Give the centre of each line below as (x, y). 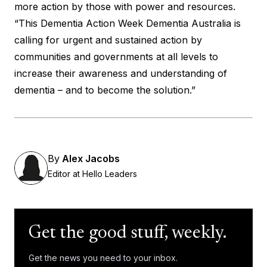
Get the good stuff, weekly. (128, 233)
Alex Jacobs (91, 158)
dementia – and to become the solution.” (105, 90)
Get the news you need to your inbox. (103, 257)
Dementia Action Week (92, 23)
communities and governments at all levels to (116, 56)
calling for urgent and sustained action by (108, 40)
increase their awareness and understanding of (121, 73)
